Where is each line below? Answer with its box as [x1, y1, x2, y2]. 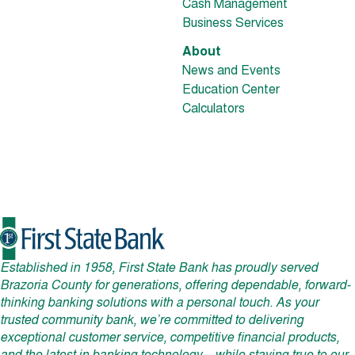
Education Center [182, 84, 280, 97]
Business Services [182, 17, 284, 31]
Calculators [182, 103, 245, 116]
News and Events [182, 65, 281, 78]
